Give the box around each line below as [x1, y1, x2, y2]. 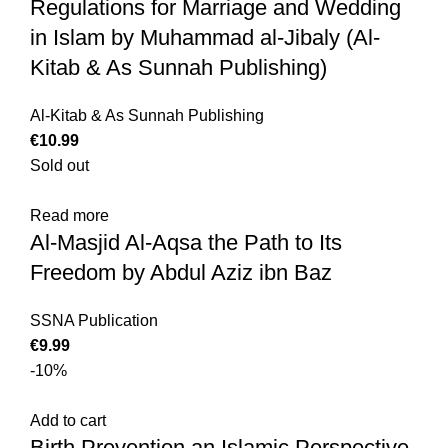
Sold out [30, 157, 89, 175]
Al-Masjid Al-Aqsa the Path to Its [30, 230, 342, 256]
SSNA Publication [30, 312, 158, 330]
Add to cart [30, 412, 106, 430]
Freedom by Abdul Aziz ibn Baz [30, 260, 332, 286]
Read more [30, 207, 109, 225]
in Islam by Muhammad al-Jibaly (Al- [30, 25, 380, 51]
